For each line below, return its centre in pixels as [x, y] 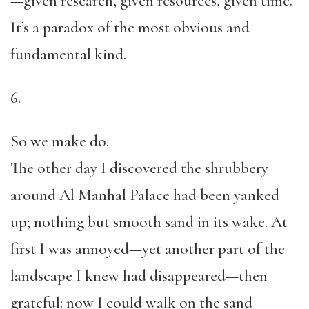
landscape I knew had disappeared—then [139, 276]
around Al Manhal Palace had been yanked [145, 195]
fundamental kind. [68, 54]
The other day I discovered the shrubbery [139, 168]
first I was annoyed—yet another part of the [148, 249]
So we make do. [60, 141]
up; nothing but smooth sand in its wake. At [149, 222]
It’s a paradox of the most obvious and [130, 28]
